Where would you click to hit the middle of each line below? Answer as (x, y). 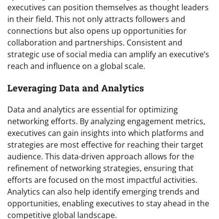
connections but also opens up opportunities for (97, 31)
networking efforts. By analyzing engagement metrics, (106, 121)
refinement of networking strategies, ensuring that (100, 168)
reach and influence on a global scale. (76, 66)
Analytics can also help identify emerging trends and (103, 192)
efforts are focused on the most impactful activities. (102, 180)
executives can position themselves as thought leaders (108, 7)
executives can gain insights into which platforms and (106, 133)
